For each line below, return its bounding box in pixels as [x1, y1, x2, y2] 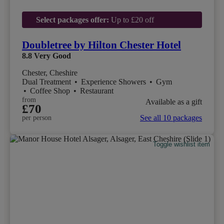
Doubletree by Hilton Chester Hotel [22, 38, 181, 51]
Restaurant [80, 86, 113, 95]
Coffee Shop [30, 86, 72, 95]
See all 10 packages [140, 113, 202, 122]
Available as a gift [145, 97, 202, 106]
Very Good [34, 51, 71, 60]
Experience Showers [81, 77, 148, 86]
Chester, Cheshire [22, 68, 77, 77]
